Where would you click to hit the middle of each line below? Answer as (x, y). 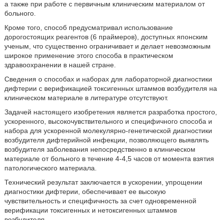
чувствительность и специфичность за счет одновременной (100, 201)
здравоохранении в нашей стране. (60, 65)
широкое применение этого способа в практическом (89, 55)
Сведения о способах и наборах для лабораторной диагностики (108, 79)
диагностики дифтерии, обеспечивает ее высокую (85, 191)
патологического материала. (50, 168)
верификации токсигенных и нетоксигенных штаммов (90, 210)
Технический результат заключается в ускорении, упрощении (103, 182)
